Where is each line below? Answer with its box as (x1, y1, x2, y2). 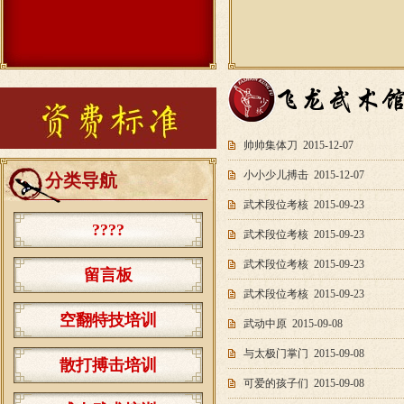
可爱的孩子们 (243, 377, 308, 390)
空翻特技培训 (60, 311, 157, 329)
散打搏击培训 (60, 356, 157, 374)
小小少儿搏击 (243, 169, 308, 181)
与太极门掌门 (243, 347, 308, 360)
